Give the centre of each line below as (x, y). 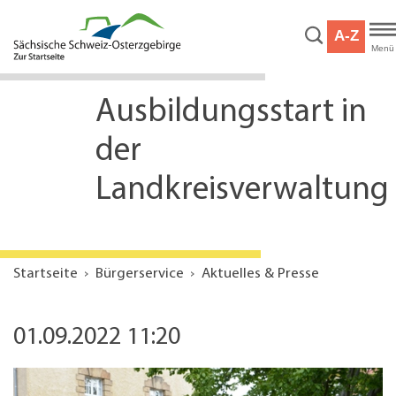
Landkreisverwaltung (242, 191)
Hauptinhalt (49, 28)
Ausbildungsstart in (231, 113)
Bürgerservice (140, 274)
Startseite (46, 274)
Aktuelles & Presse (260, 274)
